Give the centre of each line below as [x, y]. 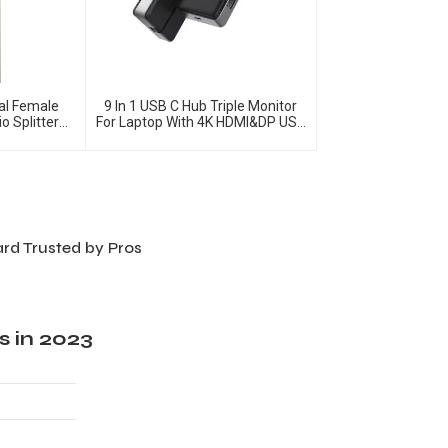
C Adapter [200, 138]
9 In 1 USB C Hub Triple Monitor [201, 106]
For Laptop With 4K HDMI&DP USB [200, 122]
